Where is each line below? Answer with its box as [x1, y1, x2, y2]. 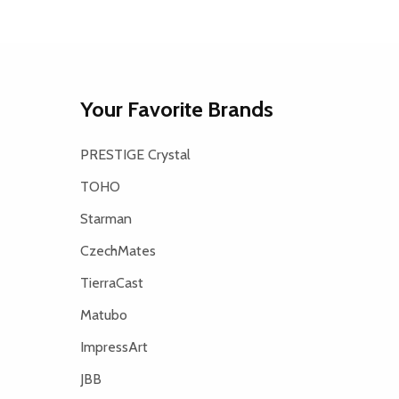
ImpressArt [79, 338, 148, 355]
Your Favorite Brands [79, 95, 273, 122]
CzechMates [79, 241, 156, 259]
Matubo [79, 305, 127, 323]
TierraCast [79, 273, 143, 291]
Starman [79, 209, 132, 227]
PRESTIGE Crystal [79, 145, 191, 163]
